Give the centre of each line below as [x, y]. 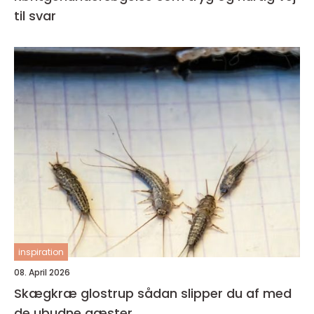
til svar [35, 16]
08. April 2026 [42, 273]
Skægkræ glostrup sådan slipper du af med [76, 294]
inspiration [41, 252]
